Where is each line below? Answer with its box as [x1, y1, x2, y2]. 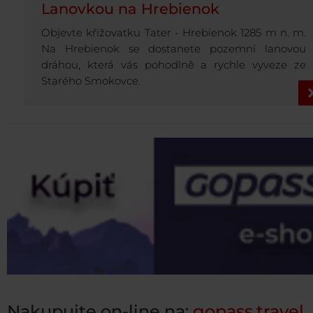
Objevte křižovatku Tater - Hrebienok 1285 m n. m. [41, 26, 306, 40]
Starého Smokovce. [41, 74, 140, 88]
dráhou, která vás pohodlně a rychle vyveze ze [41, 58, 306, 72]
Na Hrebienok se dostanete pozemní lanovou [41, 42, 306, 56]
